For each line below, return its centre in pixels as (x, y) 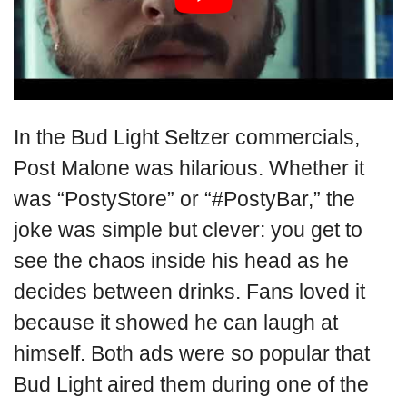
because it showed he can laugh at (176, 322)
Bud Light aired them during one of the (191, 384)
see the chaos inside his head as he (181, 260)
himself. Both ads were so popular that (192, 353)
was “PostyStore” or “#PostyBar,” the (184, 199)
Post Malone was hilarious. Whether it (189, 168)
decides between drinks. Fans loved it (189, 291)
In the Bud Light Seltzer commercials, (187, 137)
